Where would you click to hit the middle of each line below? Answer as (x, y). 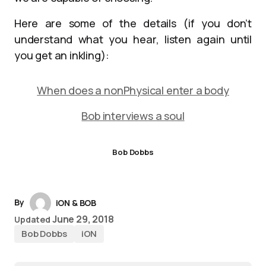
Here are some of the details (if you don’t (133, 23)
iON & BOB (76, 203)
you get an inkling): (62, 55)
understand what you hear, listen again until (133, 39)
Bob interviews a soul (133, 116)
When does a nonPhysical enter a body (133, 90)
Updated (33, 219)
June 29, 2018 (83, 219)
